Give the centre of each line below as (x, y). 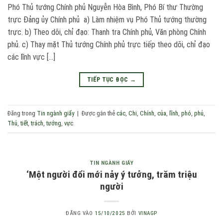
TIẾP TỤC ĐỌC (108, 79)
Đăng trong (22, 113)
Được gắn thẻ (99, 113)
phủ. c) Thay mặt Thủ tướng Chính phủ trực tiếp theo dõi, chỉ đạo (109, 44)
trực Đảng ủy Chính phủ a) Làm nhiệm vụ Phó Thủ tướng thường (107, 19)
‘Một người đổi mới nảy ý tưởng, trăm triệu (111, 174)
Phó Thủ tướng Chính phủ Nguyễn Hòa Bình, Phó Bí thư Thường (105, 7)
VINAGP (148, 213)
